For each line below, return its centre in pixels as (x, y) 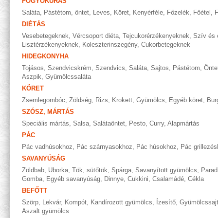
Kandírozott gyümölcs (121, 202)
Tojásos (33, 68)
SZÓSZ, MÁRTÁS (48, 112)
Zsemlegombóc (44, 100)
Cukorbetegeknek (166, 45)
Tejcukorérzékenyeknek (156, 36)
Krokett (122, 100)
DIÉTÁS (34, 24)
